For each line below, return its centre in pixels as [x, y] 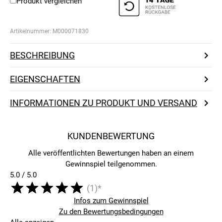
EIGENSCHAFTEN [45, 79]
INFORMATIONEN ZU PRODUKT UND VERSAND [104, 103]
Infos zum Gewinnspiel [111, 201]
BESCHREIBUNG [42, 55]
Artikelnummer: [31, 31]
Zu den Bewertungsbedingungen [111, 212]
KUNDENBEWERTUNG [111, 136]
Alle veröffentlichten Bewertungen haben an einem [111, 153]
